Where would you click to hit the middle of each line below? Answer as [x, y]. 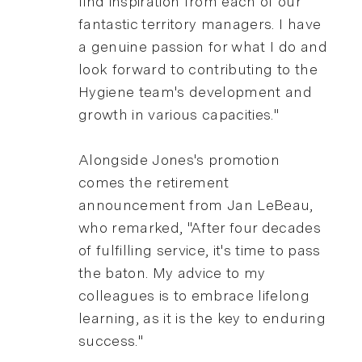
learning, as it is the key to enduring [202, 318]
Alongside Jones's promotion [179, 160]
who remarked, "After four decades [200, 228]
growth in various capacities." [179, 115]
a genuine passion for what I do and [202, 47]
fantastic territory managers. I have [200, 24]
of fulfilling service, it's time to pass [199, 250]
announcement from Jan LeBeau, [196, 205]
